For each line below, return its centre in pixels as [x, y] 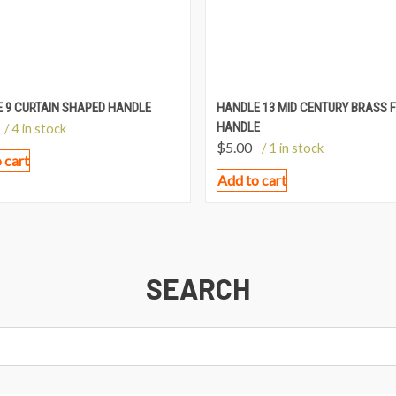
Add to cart [252, 180]
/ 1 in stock [293, 148]
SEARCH [198, 289]
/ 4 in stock [35, 129]
